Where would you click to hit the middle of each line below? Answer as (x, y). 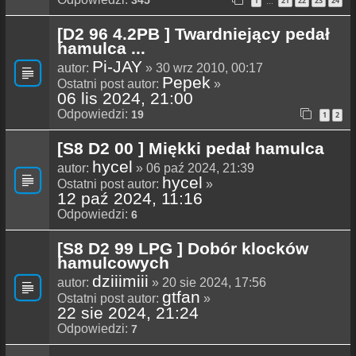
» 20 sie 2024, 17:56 (207, 283)
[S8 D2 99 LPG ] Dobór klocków (183, 249)
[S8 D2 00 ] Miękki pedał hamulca (191, 149)
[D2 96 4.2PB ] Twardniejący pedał (193, 34)
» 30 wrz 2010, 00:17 (203, 68)
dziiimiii (120, 281)
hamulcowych (113, 263)
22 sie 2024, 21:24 (128, 313)
